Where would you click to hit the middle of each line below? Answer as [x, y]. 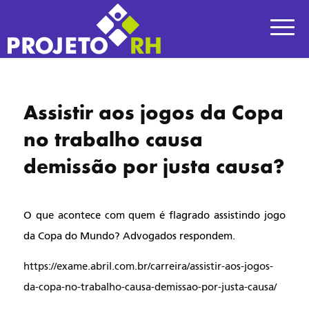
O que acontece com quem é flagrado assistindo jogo [154, 216]
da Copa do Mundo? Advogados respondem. [129, 236]
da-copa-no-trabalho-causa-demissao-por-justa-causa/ [150, 287]
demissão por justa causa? [153, 166]
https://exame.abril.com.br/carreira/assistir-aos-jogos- [148, 266]
